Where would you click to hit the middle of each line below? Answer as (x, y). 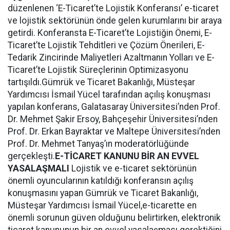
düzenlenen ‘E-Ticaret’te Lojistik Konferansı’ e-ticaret (113, 8)
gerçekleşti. (31, 156)
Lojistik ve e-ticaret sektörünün (134, 168)
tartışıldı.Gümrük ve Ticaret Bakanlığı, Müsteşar (101, 82)
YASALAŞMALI (39, 168)
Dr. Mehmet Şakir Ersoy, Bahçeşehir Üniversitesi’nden (113, 119)
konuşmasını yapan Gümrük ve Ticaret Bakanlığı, (103, 193)
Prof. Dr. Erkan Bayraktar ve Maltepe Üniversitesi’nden (114, 131)
